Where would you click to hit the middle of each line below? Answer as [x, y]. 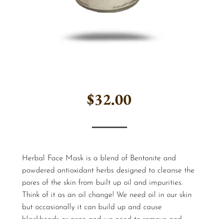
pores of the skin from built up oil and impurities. [102, 183]
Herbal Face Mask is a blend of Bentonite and [99, 158]
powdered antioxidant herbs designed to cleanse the [108, 170]
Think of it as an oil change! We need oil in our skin [107, 195]
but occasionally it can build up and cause [92, 207]
